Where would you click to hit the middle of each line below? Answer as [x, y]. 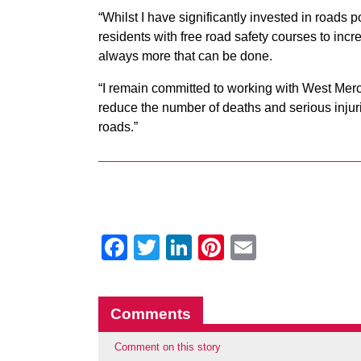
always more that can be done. [185, 56]
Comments [151, 314]
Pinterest [275, 247]
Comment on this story [168, 347]
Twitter [198, 247]
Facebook [185, 247]
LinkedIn [241, 247]
